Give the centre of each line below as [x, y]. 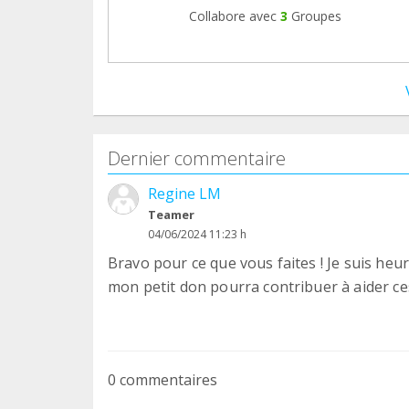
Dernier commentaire [197, 158]
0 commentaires [163, 379]
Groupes [316, 16]
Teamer [171, 214]
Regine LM [184, 193]
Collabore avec [232, 16]
